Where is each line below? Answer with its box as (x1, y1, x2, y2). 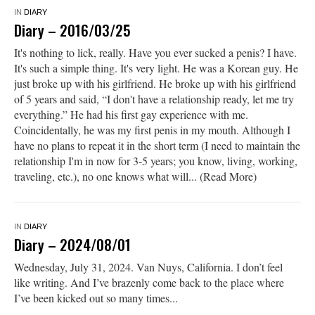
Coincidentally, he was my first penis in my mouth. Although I (13, 122, 290, 137)
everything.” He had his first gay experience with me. (13, 106, 248, 122)
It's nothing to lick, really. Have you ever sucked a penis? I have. (13, 44, 297, 60)
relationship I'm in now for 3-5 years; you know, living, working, (13, 153, 297, 168)
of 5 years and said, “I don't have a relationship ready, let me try (13, 91, 294, 106)
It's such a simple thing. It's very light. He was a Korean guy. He (13, 60, 298, 75)
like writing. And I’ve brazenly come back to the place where (13, 274, 284, 290)
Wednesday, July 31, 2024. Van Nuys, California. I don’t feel (13, 259, 283, 274)
